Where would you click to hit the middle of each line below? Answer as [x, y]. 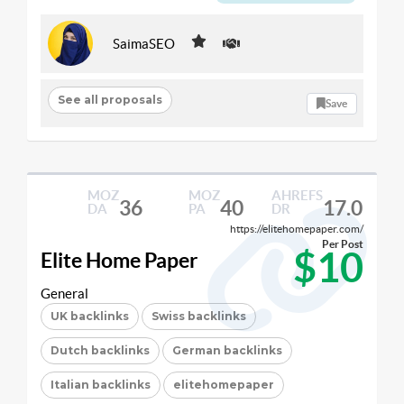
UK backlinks [90, 316]
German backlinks [227, 350]
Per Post [343, 244]
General [64, 294]
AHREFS [297, 195]
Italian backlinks [101, 385]
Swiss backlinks [199, 316]
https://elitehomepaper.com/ [297, 229]
